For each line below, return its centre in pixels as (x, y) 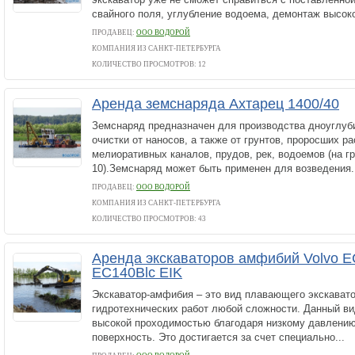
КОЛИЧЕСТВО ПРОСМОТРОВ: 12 (149, 64)
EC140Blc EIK (137, 273)
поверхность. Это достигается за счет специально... (218, 337)
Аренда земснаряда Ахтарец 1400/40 (216, 104)
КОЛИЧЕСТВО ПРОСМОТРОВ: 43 (149, 219)
